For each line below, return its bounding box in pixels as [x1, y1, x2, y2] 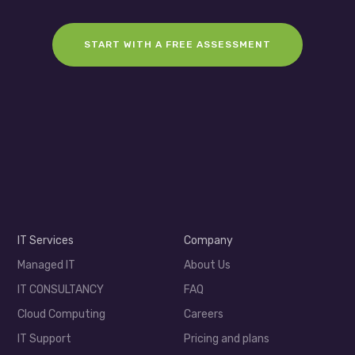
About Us [183, 258, 231, 273]
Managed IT [17, 258, 76, 273]
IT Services [17, 234, 74, 248]
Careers [183, 307, 223, 322]
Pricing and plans [183, 332, 269, 346]
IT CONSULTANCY [17, 283, 105, 297]
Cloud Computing [17, 307, 106, 322]
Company [183, 234, 233, 248]
